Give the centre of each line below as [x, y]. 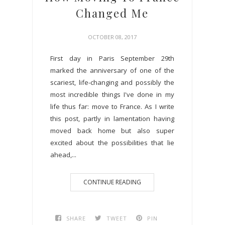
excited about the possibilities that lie [112, 142]
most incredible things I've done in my [112, 94]
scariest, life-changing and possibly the [112, 82]
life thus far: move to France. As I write [112, 106]
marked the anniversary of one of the [112, 70]
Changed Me [112, 13]
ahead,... [63, 154]
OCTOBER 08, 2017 [112, 37]
